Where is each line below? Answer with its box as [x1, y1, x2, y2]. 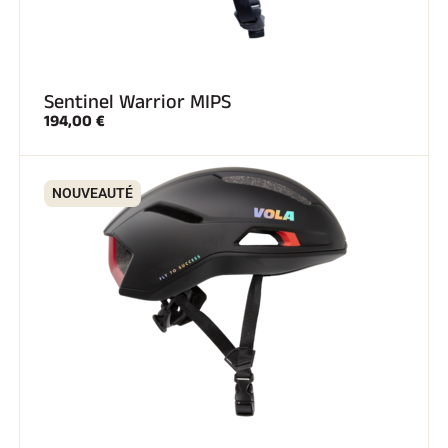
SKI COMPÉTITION [156, 125, 307, 154]
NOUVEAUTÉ [52, 185, 133, 201]
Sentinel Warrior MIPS [44, 88, 231, 116]
